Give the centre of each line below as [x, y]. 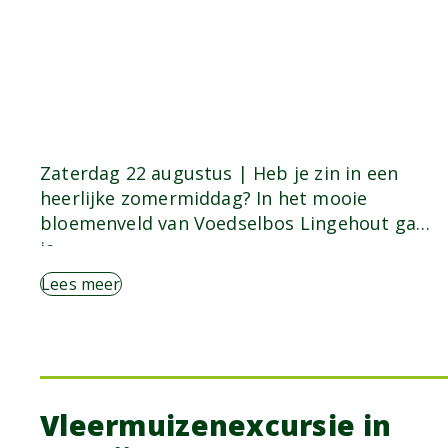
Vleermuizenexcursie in [216, 425]
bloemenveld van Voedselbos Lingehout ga [228, 223]
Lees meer [81, 284]
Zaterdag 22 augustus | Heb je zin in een [219, 173]
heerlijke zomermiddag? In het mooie [204, 198]
